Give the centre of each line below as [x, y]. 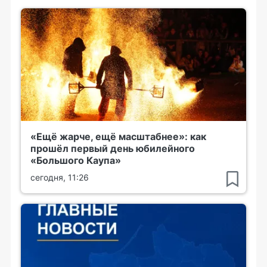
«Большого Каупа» [76, 160]
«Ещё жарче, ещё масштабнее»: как [118, 136]
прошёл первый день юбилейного [113, 148]
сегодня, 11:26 [60, 177]
